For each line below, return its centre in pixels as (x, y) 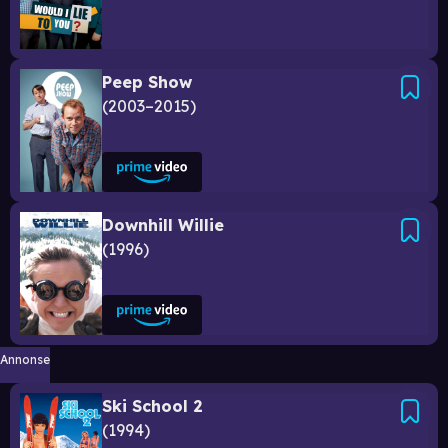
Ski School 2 (152, 405)
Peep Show (147, 81)
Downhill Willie (163, 224)
